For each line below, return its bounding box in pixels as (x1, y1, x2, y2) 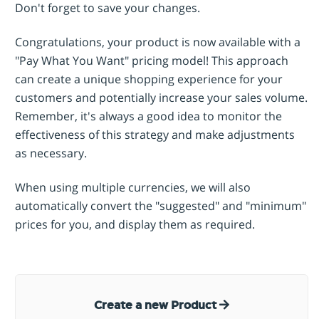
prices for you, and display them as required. (15, 216, 258, 232)
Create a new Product (94, 300, 219, 312)
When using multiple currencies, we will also (15, 179, 251, 195)
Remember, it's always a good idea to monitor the (15, 108, 282, 124)
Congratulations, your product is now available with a (15, 33, 300, 50)
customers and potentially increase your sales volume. (15, 89, 308, 105)
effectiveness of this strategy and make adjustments (15, 126, 295, 142)
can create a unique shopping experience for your (15, 70, 283, 87)
